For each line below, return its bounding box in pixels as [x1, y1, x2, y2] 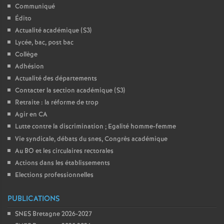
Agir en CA [15, 110, 47, 119]
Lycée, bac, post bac [15, 38, 73, 47]
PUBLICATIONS [7, 193, 59, 204]
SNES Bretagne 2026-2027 [15, 209, 92, 219]
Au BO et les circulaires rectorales [15, 146, 113, 156]
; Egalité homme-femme [105, 122, 176, 131]
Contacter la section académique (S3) [15, 86, 125, 95]
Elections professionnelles [15, 170, 93, 180]
